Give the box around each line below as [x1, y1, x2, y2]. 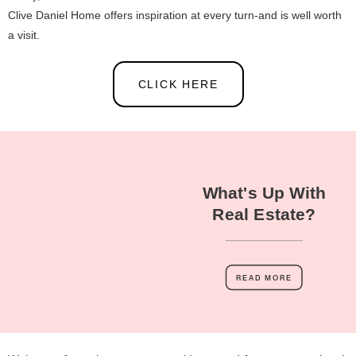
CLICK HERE [137, 78, 219, 91]
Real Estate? [212, 205, 316, 224]
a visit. [8, 29, 40, 41]
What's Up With [202, 184, 326, 203]
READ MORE [236, 273, 292, 282]
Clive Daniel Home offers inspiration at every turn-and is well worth [8, 9, 342, 21]
